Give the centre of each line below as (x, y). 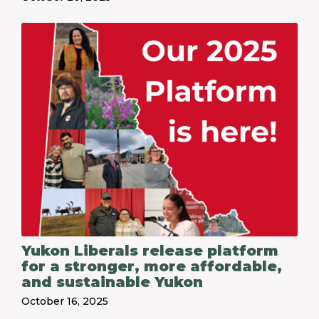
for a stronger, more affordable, (152, 266)
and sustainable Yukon (112, 282)
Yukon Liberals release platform (150, 251)
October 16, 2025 (65, 301)
